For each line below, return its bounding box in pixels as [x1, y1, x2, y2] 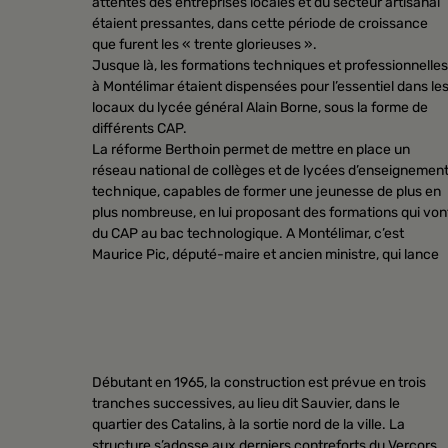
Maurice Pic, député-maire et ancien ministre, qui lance [92, 245, 439, 263]
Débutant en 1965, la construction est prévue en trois [92, 373, 426, 391]
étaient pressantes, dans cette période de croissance [92, 14, 428, 32]
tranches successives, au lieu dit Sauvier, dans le [92, 394, 400, 412]
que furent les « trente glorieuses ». [92, 35, 317, 53]
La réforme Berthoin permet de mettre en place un [92, 140, 410, 158]
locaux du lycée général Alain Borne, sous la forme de [92, 98, 428, 116]
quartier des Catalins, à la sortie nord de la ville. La [92, 415, 405, 433]
